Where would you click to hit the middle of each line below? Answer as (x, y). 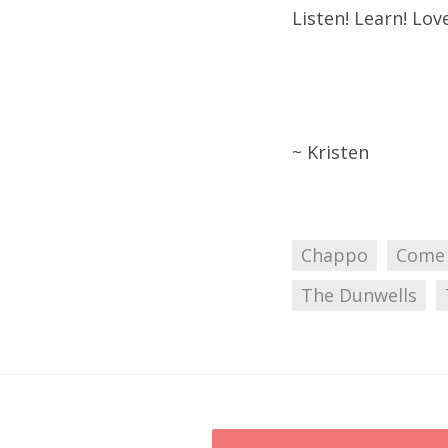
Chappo (334, 255)
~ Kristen (330, 152)
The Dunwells (359, 295)
